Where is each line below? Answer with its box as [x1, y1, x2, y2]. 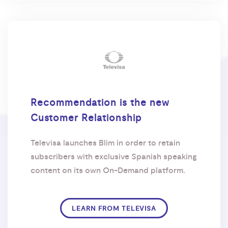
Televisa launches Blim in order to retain [31, 137, 180, 148]
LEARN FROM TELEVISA [72, 205, 156, 213]
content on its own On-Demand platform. [31, 165, 185, 176]
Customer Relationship [31, 111, 141, 124]
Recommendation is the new [31, 96, 169, 109]
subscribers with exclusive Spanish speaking [31, 151, 197, 162]
